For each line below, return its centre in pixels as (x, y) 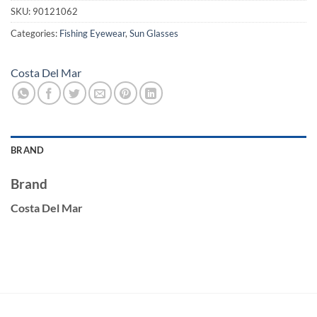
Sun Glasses (154, 33)
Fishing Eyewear (92, 33)
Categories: (35, 33)
